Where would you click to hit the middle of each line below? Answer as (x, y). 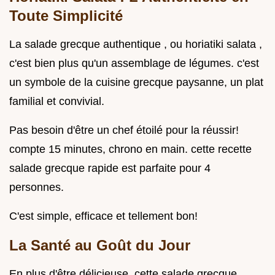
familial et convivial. (57, 102)
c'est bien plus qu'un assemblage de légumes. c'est (134, 64)
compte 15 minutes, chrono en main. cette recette (130, 149)
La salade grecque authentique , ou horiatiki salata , (136, 45)
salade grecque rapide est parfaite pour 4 (110, 168)
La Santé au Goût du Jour (100, 246)
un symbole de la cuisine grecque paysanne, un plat (136, 83)
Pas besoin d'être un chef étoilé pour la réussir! (124, 130)
